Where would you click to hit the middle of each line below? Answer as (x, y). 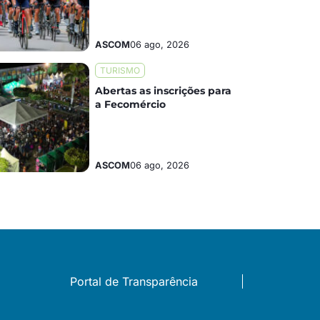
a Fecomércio (131, 104)
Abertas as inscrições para (164, 90)
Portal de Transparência (134, 282)
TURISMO (120, 70)
